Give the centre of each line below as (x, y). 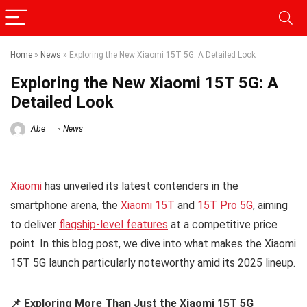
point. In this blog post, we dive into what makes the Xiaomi (153, 244)
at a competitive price (223, 224)
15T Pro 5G (225, 205)
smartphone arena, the (65, 205)
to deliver (35, 224)
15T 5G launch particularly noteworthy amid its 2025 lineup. (153, 263)
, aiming (270, 205)
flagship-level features (113, 224)
